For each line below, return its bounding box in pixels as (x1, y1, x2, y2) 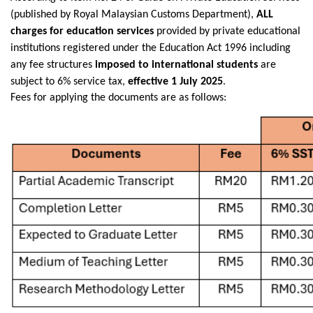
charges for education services (10, 25, 154, 37)
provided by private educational (154, 25, 300, 37)
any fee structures (10, 59, 95, 71)
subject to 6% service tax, (10, 75, 128, 87)
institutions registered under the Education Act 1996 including (10, 42, 291, 54)
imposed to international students (95, 59, 258, 71)
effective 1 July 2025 (128, 75, 223, 87)
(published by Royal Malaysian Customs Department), (10, 8, 256, 20)
